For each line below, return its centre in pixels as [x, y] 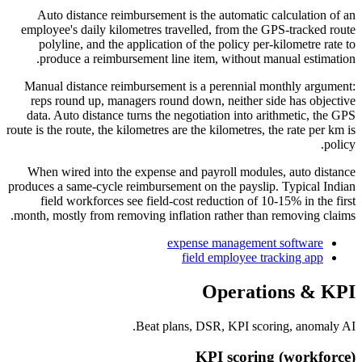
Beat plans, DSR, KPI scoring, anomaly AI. [246, 326]
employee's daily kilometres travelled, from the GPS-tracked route [188, 29]
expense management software [245, 242]
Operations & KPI [279, 291]
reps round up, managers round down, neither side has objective [193, 100]
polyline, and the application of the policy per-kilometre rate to [197, 44]
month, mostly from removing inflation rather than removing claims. [185, 215]
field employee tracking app [253, 257]
